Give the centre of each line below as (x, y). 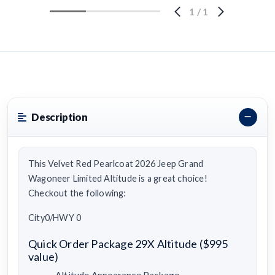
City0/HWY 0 (55, 217)
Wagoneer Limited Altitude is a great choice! (118, 178)
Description (59, 117)
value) (44, 256)
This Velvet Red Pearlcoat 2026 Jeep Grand (116, 163)
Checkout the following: (77, 193)
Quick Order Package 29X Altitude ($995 (128, 243)
